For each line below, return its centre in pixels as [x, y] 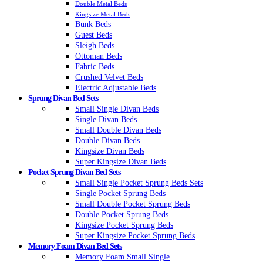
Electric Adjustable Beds [116, 88]
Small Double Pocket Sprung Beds [133, 204]
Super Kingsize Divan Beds [121, 162]
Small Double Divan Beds [118, 130]
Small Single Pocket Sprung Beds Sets [139, 183]
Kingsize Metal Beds [103, 14]
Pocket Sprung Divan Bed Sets [74, 173]
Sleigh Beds [95, 46]
